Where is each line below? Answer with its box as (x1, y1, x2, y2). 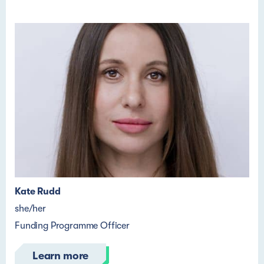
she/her (15, 203, 46, 214)
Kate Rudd (15, 186, 61, 197)
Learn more (32, 250, 89, 262)
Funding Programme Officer (15, 220, 130, 231)
